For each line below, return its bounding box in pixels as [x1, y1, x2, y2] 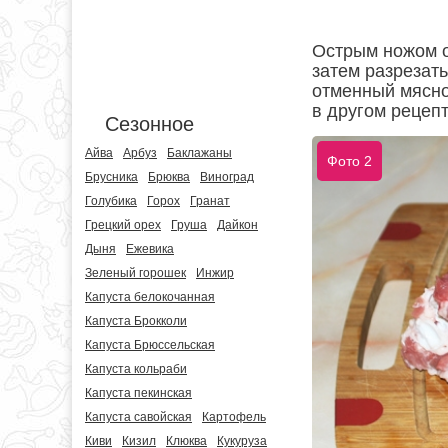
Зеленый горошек [85, 266, 186, 280]
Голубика [85, 194, 137, 208]
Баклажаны [167, 146, 232, 160]
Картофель [202, 410, 266, 424]
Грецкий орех [85, 218, 161, 232]
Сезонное [105, 113, 194, 135]
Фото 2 [327, 152, 372, 169]
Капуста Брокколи [85, 314, 187, 328]
